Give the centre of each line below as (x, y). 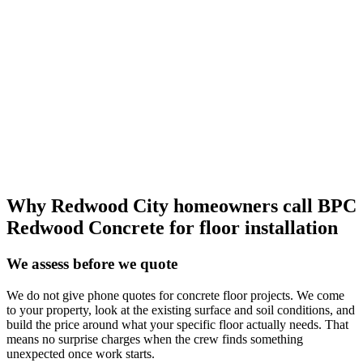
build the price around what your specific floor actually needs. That (177, 324)
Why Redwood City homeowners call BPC (181, 206)
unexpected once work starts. (81, 353)
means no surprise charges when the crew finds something (155, 339)
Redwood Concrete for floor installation (172, 228)
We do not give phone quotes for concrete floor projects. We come (175, 295)
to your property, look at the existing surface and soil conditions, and (181, 310)
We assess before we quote (92, 264)
